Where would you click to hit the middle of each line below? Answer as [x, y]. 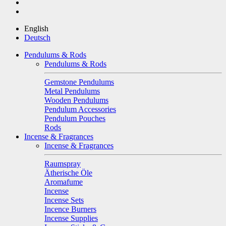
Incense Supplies [71, 218]
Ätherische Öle [68, 173]
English [36, 28]
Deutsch [37, 37]
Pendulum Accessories [80, 109]
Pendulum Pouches [75, 118]
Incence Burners [70, 209]
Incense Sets [64, 200]
